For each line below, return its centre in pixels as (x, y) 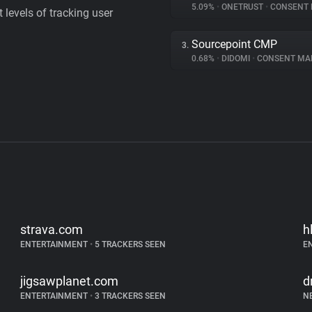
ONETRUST (242, 7)
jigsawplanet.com (70, 281)
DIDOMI (236, 58)
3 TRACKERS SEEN (130, 296)
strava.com (52, 229)
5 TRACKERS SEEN (130, 244)
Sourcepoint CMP (234, 44)
